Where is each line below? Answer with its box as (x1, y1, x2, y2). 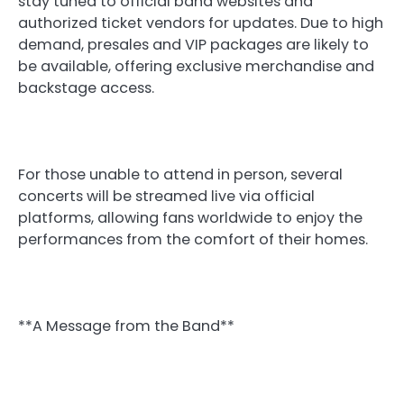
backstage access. (18, 77, 154, 98)
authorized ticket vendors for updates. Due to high (18, 12, 383, 33)
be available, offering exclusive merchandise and (18, 55, 374, 77)
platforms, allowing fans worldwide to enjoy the (18, 207, 363, 229)
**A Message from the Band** (18, 316, 234, 337)
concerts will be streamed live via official (18, 186, 315, 207)
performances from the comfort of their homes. (18, 229, 368, 251)
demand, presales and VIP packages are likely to (18, 33, 369, 55)
